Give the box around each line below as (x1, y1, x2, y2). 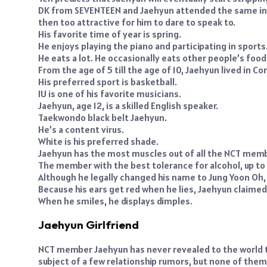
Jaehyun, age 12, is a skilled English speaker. (38, 99, 218, 111)
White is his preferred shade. (38, 135, 159, 147)
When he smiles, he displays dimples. (38, 194, 193, 207)
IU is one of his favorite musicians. (38, 87, 181, 100)
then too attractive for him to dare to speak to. (38, 15, 235, 28)
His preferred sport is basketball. (38, 75, 177, 88)
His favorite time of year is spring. (38, 27, 181, 40)
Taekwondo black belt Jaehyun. (38, 111, 167, 123)
